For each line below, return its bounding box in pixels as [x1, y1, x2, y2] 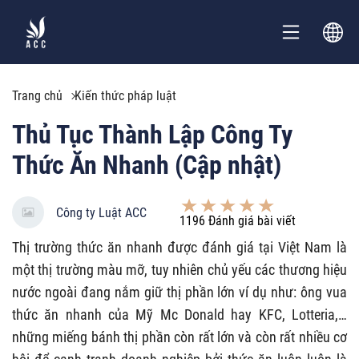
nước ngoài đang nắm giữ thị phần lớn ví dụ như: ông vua [12, 284, 347, 301]
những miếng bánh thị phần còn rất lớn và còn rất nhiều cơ [12, 329, 347, 345]
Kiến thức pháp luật [75, 88, 176, 103]
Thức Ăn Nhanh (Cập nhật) [12, 150, 281, 180]
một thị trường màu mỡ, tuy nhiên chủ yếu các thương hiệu [12, 261, 347, 278]
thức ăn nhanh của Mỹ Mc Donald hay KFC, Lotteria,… [12, 306, 347, 323]
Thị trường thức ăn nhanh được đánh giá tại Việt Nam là [12, 239, 347, 256]
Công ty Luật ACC [56, 204, 147, 220]
